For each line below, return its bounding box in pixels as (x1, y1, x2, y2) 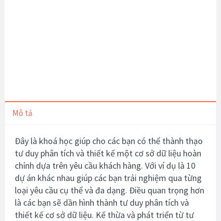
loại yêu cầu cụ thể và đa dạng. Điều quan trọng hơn (15, 184, 204, 196)
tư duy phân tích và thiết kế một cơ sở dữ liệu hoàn (15, 147, 201, 159)
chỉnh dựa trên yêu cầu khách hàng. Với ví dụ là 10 (15, 159, 195, 171)
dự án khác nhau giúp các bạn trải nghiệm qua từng (15, 172, 202, 184)
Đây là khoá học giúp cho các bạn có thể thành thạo (15, 135, 203, 147)
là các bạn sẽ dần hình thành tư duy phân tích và (15, 196, 189, 208)
